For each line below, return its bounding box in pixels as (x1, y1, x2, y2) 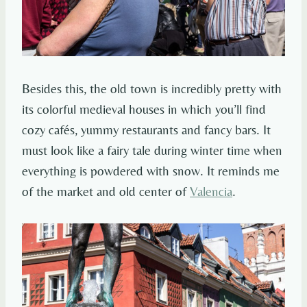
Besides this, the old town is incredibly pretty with (22, 81, 282, 97)
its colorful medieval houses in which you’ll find (22, 101, 266, 117)
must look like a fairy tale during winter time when (22, 143, 282, 158)
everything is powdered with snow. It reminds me (22, 163, 280, 179)
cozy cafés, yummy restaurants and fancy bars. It (22, 122, 271, 138)
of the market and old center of (22, 184, 190, 199)
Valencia (190, 184, 232, 199)
